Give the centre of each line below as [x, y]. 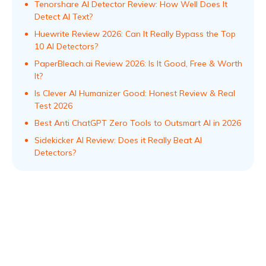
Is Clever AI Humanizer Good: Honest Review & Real [135, 94]
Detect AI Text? [64, 17]
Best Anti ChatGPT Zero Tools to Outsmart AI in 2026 [138, 123]
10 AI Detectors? [66, 47]
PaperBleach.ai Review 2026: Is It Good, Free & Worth [138, 64]
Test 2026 [53, 106]
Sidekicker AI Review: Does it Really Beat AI [118, 140]
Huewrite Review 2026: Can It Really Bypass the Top [135, 34]
